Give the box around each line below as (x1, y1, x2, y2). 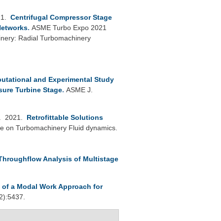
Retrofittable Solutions (27, 113, 103, 121)
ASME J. (66, 85, 93, 94)
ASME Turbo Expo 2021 (32, 23, 107, 32)
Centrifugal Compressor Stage (10, 13, 112, 21)
